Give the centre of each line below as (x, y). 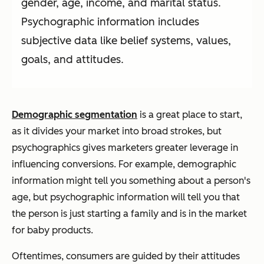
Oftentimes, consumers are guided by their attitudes (126, 256)
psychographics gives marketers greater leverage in (125, 148)
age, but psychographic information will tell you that (126, 197)
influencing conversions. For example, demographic (124, 164)
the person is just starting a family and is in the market (129, 214)
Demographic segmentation (75, 115)
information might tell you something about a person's (131, 181)
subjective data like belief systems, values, (126, 41)
